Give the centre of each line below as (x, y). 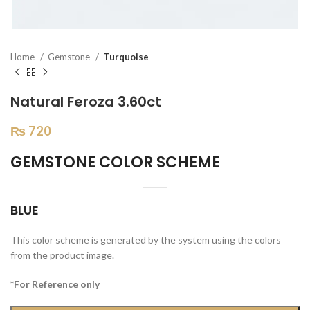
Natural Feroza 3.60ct (86, 102)
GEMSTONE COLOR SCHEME (115, 162)
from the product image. (62, 255)
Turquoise (126, 57)
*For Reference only (55, 284)
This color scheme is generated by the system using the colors (146, 240)
